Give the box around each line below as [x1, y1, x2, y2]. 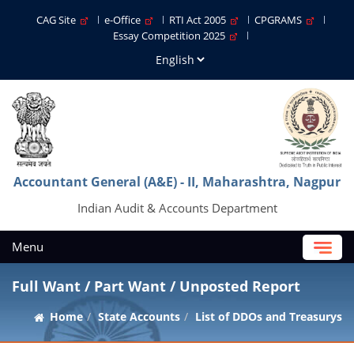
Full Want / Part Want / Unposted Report [12, 277, 300, 296]
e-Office [104, 13, 145, 27]
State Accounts [98, 309, 180, 324]
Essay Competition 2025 [113, 28, 230, 43]
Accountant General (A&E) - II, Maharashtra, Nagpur [13, 173, 341, 190]
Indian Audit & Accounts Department [77, 200, 277, 216]
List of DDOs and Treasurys [195, 309, 342, 324]
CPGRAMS [254, 13, 307, 27]
